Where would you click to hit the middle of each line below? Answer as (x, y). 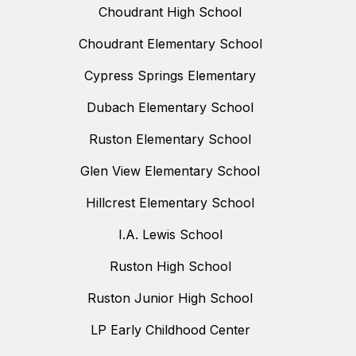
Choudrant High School (170, 12)
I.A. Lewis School (170, 234)
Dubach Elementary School (170, 107)
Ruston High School (170, 266)
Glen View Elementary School (170, 170)
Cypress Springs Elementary (170, 75)
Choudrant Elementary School (170, 43)
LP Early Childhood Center (170, 329)
